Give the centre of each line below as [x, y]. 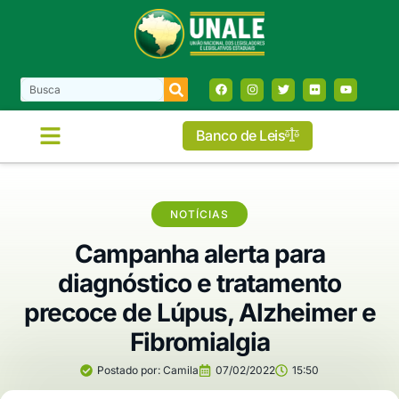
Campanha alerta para [199, 253]
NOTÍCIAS [199, 214]
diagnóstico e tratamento [199, 283]
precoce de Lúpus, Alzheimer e [199, 312]
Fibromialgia [199, 342]
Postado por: [129, 370]
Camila [179, 370]
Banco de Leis [240, 136]
